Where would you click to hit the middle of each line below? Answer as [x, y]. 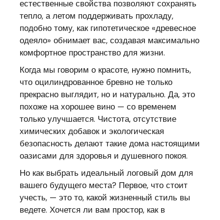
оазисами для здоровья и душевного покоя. [104, 155]
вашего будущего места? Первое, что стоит [104, 185]
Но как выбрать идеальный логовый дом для [107, 173]
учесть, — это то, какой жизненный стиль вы [105, 197]
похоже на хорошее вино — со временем [98, 106]
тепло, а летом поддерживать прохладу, [97, 15]
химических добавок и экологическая [92, 131]
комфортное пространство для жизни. [93, 52]
